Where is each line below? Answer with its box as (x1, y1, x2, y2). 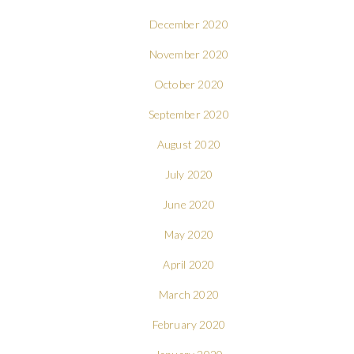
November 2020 (149, 47, 229, 61)
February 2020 (152, 317, 226, 331)
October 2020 (153, 77, 224, 91)
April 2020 (163, 257, 215, 271)
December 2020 (149, 17, 228, 31)
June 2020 (163, 197, 215, 211)
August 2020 (156, 137, 221, 151)
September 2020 (149, 107, 229, 121)
